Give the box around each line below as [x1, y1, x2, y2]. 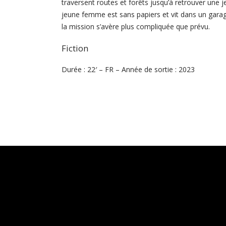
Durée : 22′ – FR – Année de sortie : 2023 [62, 64, 195, 74]
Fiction [62, 42, 88, 54]
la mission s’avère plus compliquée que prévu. [62, 21, 210, 31]
